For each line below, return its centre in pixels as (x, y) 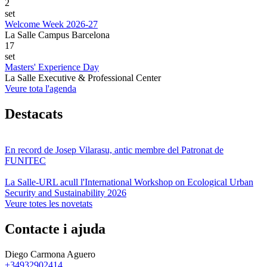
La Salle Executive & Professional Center (83, 78)
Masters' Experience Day (52, 67)
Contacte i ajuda (55, 229)
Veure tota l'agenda (41, 89)
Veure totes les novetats (49, 204)
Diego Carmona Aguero (50, 254)
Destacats (34, 114)
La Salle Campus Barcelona (57, 35)
